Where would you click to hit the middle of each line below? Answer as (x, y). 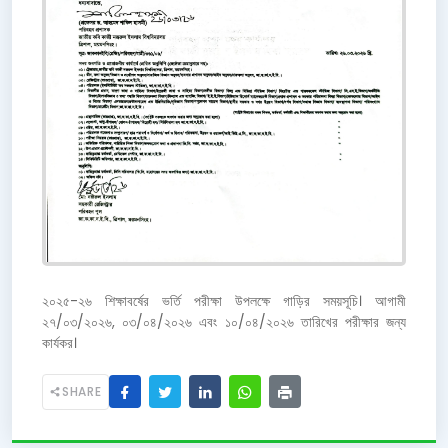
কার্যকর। (59, 342)
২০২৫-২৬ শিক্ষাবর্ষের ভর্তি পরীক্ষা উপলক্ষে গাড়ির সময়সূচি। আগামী (224, 300)
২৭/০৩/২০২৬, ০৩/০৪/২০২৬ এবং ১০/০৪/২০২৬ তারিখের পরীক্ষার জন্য (224, 321)
